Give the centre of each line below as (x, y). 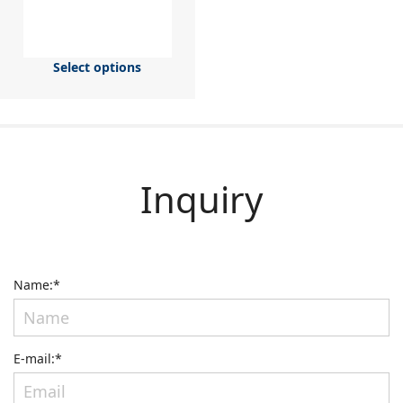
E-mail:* (38, 358)
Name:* (37, 284)
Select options (98, 67)
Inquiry (201, 199)
